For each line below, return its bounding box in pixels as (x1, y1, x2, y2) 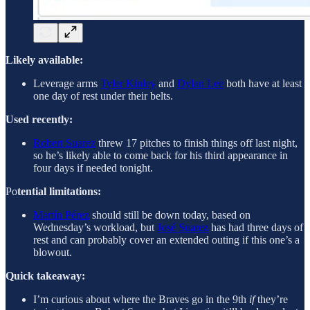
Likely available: (6, 54, 83, 66)
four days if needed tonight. (33, 162, 153, 174)
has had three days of (208, 221, 303, 233)
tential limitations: (17, 185, 101, 197)
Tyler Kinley (100, 77, 156, 89)
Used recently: (6, 113, 73, 125)
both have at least (224, 77, 302, 89)
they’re (255, 293, 288, 305)
